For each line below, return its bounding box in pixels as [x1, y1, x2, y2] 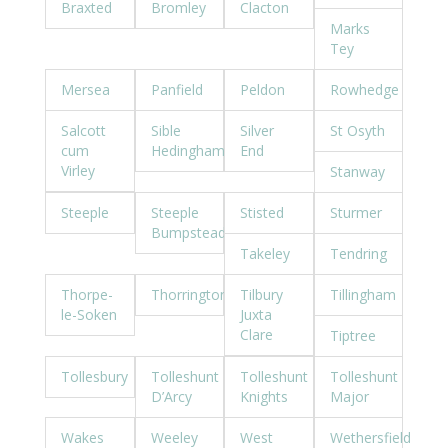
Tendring [329, 244, 387, 263]
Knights [240, 387, 288, 406]
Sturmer [329, 203, 382, 222]
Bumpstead [150, 223, 226, 242]
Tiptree [329, 326, 376, 345]
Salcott [61, 121, 106, 140]
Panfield [150, 80, 203, 99]
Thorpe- [61, 285, 113, 304]
